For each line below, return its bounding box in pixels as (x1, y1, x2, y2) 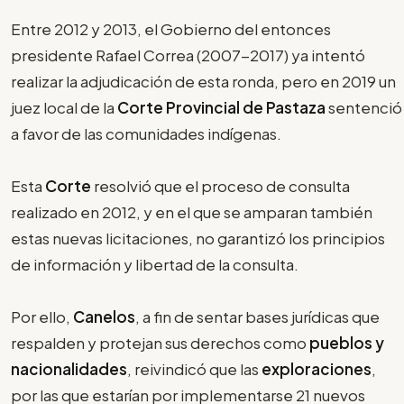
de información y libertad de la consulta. (11, 254, 298, 275)
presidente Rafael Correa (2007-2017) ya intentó (11, 45, 365, 66)
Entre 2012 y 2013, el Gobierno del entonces (11, 19, 331, 40)
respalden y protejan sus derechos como (11, 333, 307, 353)
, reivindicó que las (127, 359, 262, 380)
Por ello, (11, 307, 73, 327)
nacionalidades (11, 359, 127, 380)
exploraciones (262, 359, 372, 380)
